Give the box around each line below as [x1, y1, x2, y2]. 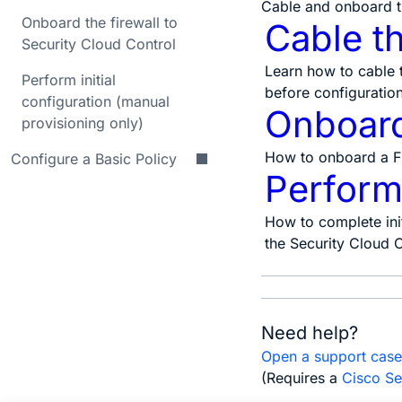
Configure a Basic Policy [11, 150, 177, 168]
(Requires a [261, 369, 343, 387]
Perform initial [22, 71, 116, 89]
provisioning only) [22, 114, 144, 132]
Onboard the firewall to [22, 13, 178, 31]
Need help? [261, 322, 359, 344]
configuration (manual [22, 92, 170, 110]
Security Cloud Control [22, 35, 176, 53]
